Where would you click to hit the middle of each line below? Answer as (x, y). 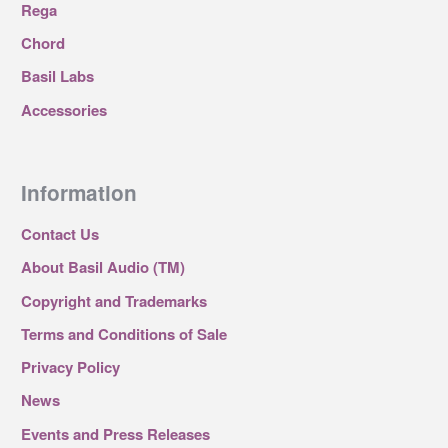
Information (78, 193)
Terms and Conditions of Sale (123, 333)
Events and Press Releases (115, 433)
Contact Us (59, 234)
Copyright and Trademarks (113, 300)
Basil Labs (57, 76)
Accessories (63, 109)
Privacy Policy (70, 367)
